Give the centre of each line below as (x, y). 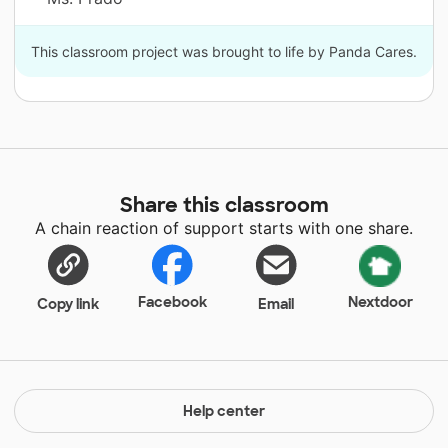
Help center (224, 411)
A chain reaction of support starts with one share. (224, 228)
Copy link (68, 304)
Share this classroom (224, 205)
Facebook (172, 302)
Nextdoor (380, 302)
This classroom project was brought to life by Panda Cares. (224, 52)
